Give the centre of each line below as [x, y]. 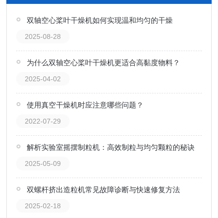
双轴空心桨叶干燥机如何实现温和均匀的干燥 [100, 20]
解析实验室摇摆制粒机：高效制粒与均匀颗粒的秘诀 [110, 147]
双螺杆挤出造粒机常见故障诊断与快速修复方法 [103, 190]
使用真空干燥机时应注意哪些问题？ [85, 105]
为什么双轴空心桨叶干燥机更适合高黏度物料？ [103, 63]
